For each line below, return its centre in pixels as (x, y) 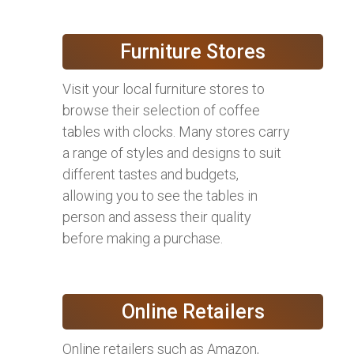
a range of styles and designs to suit (172, 153)
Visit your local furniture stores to (164, 89)
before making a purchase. (143, 239)
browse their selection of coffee (161, 111)
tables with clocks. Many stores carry (176, 132)
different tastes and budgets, (151, 175)
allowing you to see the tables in (160, 196)
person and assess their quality (157, 217)
